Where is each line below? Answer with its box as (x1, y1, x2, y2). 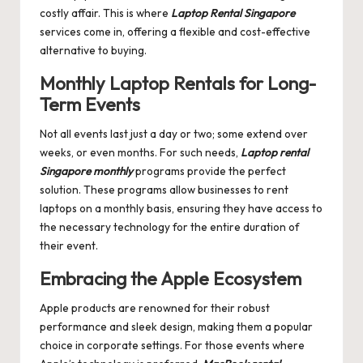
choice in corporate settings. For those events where (40, 338, 305, 353)
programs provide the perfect (133, 164, 286, 179)
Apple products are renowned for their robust (40, 301, 270, 316)
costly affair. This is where (40, 6, 171, 21)
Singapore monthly (40, 164, 133, 179)
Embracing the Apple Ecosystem (40, 267, 301, 291)
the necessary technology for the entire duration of (40, 220, 299, 235)
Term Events (40, 93, 140, 117)
